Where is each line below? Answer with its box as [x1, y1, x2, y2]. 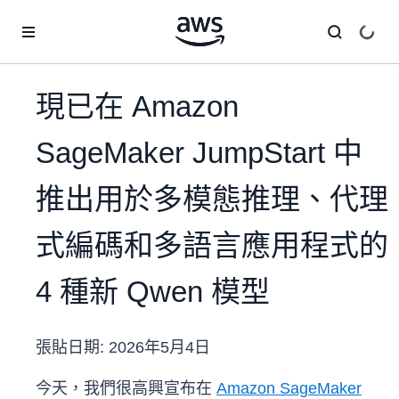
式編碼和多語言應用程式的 [36, 229, 388, 263]
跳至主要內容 [8, 11, 83, 25]
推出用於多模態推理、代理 [36, 183, 388, 216]
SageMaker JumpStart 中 [36, 136, 362, 170]
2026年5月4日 [109, 338, 210, 357]
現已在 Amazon [36, 90, 239, 124]
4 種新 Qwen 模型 [36, 275, 270, 309]
